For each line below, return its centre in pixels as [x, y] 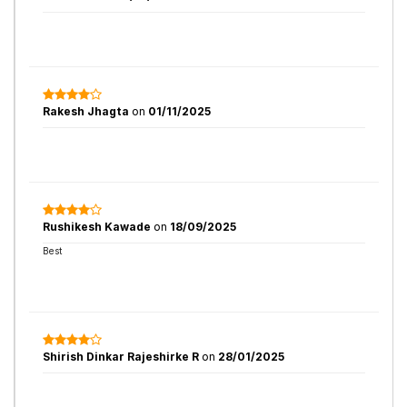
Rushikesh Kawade [98, 227]
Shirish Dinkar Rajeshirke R [121, 357]
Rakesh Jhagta [87, 111]
